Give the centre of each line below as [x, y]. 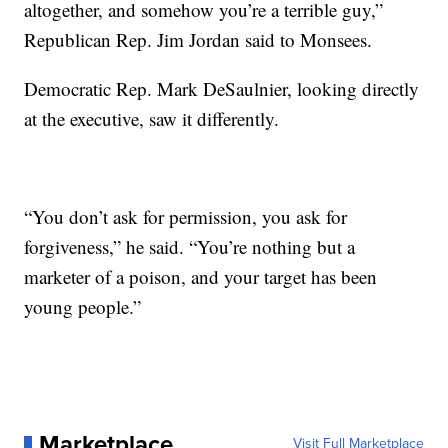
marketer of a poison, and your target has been [201, 276]
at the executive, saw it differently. [152, 118]
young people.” [83, 306]
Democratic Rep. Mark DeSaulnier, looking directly [222, 88]
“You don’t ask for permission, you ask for [186, 216]
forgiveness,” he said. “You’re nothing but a [190, 246]
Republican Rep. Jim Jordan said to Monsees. [198, 39]
